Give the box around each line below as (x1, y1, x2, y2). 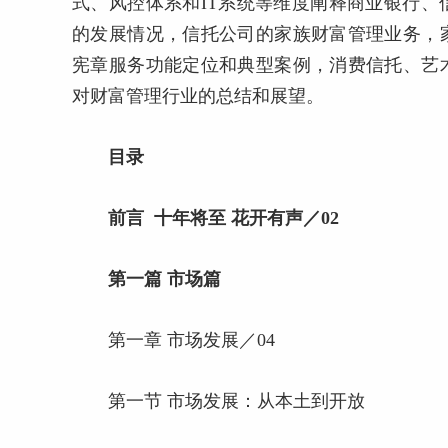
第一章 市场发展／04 (108, 330, 275, 351)
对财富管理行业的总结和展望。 (72, 86, 324, 107)
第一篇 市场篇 (108, 269, 221, 290)
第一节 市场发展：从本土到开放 (108, 391, 365, 412)
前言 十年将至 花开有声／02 (108, 208, 339, 229)
